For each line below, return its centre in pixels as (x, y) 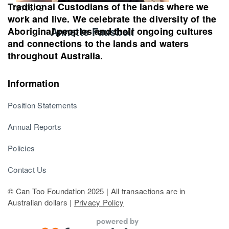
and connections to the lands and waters (98, 43)
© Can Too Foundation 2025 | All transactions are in (97, 191)
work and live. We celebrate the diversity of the (112, 19)
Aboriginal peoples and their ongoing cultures (110, 31)
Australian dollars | (41, 202)
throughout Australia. (55, 55)
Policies (21, 148)
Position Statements (43, 105)
